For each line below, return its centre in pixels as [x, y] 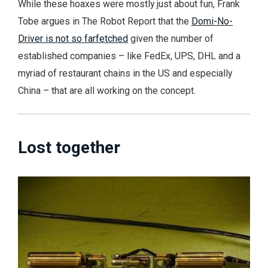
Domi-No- [212, 21]
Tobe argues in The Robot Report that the [105, 21]
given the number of [171, 38]
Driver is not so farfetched [73, 38]
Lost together [69, 148]
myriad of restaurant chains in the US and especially [125, 73]
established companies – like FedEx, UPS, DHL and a [129, 56]
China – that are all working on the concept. [107, 90]
